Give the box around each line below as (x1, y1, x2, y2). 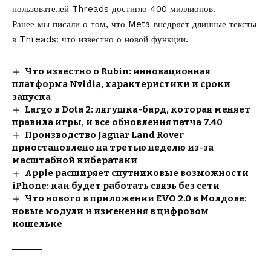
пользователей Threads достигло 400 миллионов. (12, 4, 215, 15)
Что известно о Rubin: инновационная (25, 66, 211, 77)
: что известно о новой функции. (56, 34, 188, 45)
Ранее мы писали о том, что (12, 19, 128, 30)
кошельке (12, 218, 62, 230)
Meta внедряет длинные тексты (128, 19, 256, 30)
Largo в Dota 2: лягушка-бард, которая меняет (25, 104, 251, 116)
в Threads (12, 34, 56, 45)
